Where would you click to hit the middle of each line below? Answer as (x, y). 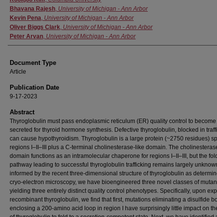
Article (18, 72)
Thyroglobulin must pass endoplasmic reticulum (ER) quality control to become (113, 121)
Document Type (33, 63)
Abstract (22, 112)
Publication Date (34, 87)
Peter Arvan (26, 36)
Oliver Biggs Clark (35, 27)
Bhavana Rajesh (32, 9)
